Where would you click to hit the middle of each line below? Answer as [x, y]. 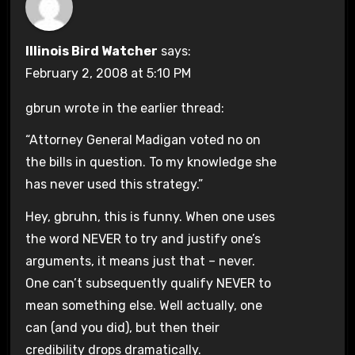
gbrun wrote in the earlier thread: [124, 108]
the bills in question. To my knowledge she [151, 162]
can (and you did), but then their [122, 328]
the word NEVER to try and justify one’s [143, 239]
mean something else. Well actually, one [143, 306]
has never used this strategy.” [114, 185]
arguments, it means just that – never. [140, 261]
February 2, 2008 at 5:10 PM [108, 73]
